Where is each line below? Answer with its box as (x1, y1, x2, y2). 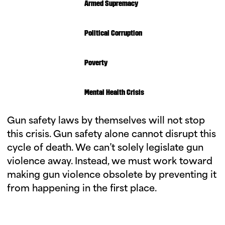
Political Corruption (84, 29, 142, 38)
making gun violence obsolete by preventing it (7, 170, 216, 180)
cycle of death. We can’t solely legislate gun (7, 143, 203, 153)
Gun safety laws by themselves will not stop (7, 116, 205, 126)
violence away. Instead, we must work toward (7, 157, 212, 167)
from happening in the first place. (7, 184, 157, 194)
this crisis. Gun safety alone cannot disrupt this (7, 130, 216, 140)
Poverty (84, 59, 107, 67)
